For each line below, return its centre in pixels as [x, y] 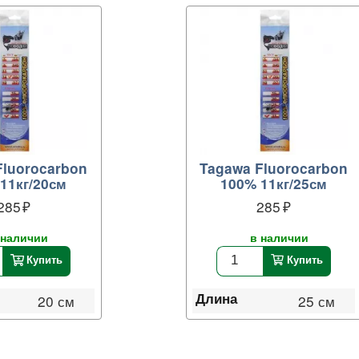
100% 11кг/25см [274, 183]
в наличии [279, 237]
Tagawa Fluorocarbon [274, 168]
